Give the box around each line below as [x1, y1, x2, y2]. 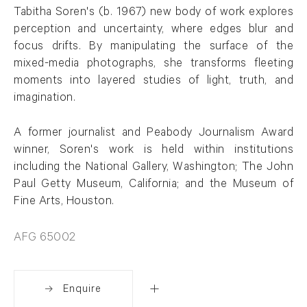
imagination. [14, 92, 79, 106]
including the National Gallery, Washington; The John [14, 161, 293, 175]
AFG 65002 [14, 232, 76, 245]
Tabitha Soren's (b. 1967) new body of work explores [14, 6, 293, 20]
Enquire [63, 284, 101, 296]
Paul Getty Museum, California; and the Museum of [14, 178, 293, 192]
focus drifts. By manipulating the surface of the [14, 40, 293, 54]
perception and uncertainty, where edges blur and [14, 23, 293, 37]
